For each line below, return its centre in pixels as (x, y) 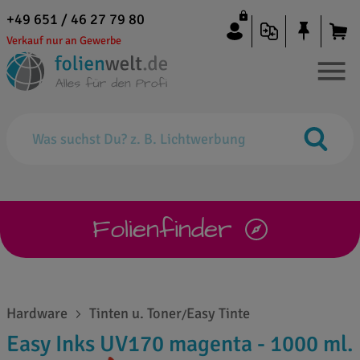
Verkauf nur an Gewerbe (64, 41)
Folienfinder (163, 229)
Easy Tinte (219, 313)
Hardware (37, 313)
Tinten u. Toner (136, 313)
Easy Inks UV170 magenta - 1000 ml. (180, 344)
